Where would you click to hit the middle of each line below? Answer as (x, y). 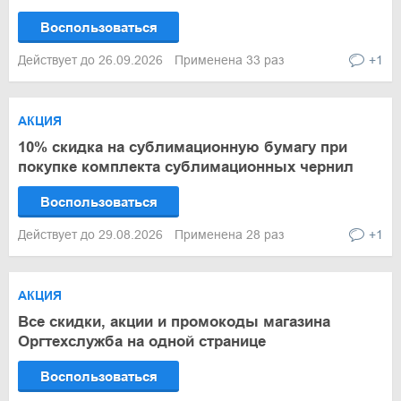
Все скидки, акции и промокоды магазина (174, 322)
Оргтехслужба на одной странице (142, 341)
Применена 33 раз (229, 60)
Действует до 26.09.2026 (92, 60)
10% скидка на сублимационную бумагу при (183, 147)
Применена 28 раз (229, 235)
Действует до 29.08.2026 (92, 235)
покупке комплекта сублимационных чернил (186, 167)
